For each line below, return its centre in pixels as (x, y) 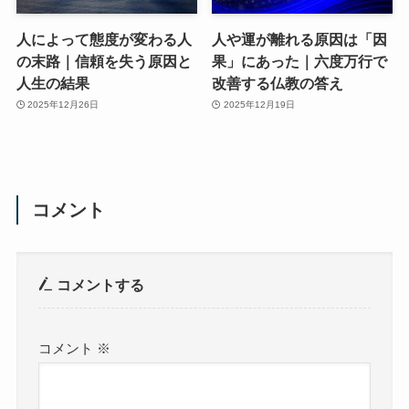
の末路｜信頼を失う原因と (104, 61)
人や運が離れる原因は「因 (300, 39)
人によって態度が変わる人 (104, 39)
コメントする (99, 285)
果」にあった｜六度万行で (300, 61)
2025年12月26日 (63, 105)
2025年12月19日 (259, 105)
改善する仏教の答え (278, 83)
